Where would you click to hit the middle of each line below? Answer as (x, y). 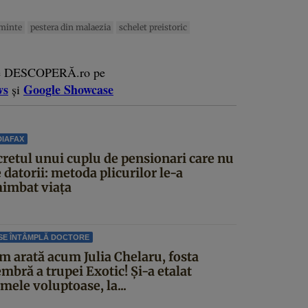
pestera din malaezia (70, 27)
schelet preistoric (153, 27)
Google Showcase (68, 90)
